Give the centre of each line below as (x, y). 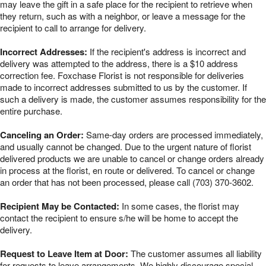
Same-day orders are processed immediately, (173, 135)
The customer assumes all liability (195, 254)
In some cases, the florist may (179, 206)
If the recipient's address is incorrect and (167, 52)
